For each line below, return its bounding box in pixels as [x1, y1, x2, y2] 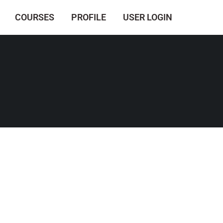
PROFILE [71, 12, 106, 22]
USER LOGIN [123, 12, 172, 22]
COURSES [15, 12, 54, 22]
